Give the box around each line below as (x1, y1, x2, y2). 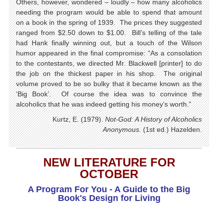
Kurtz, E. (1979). (53, 115, 105, 123)
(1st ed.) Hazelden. (143, 126, 202, 133)
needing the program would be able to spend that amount (16, 8, 202, 16)
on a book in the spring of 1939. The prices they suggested (16, 18, 202, 26)
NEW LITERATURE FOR (43, 156, 175, 169)
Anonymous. (103, 126, 143, 133)
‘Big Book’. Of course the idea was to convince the (16, 90, 202, 98)
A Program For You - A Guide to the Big (28, 184, 190, 194)
